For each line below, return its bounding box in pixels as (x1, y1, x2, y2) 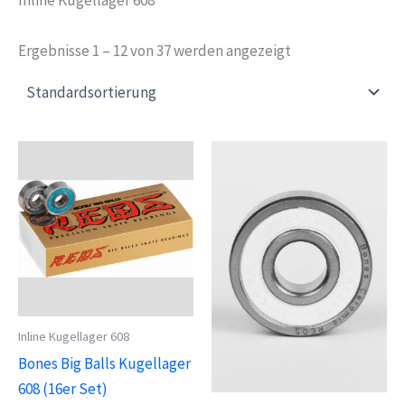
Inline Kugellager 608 (18, 328, 129, 345)
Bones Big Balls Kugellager (18, 353, 191, 374)
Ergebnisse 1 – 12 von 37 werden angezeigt (18, 40, 291, 61)
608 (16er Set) (18, 379, 108, 400)
